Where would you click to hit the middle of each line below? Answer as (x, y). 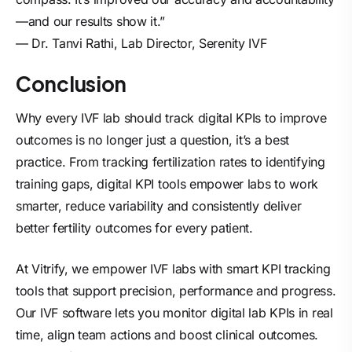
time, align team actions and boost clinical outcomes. (167, 335)
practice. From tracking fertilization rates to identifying (170, 162)
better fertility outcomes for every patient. (134, 228)
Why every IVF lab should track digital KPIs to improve (171, 118)
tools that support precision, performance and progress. (176, 291)
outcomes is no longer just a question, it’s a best (153, 140)
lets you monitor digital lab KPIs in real (222, 313)
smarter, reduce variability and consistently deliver (159, 206)
